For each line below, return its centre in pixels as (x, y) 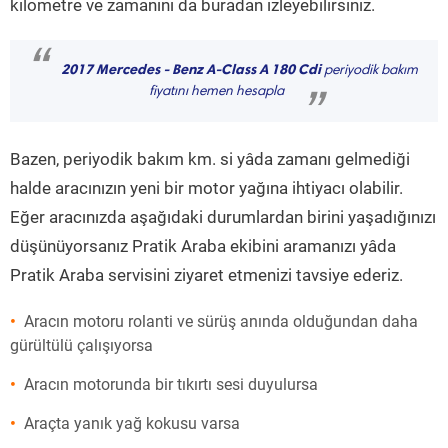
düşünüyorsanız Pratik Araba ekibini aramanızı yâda (203, 246)
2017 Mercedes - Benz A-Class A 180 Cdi (190, 69)
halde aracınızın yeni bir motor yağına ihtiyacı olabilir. (206, 188)
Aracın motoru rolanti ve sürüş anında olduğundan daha (221, 321)
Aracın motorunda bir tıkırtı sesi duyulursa (171, 384)
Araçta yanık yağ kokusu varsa (132, 423)
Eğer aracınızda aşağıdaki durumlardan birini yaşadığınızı (223, 217)
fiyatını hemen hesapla (216, 92)
